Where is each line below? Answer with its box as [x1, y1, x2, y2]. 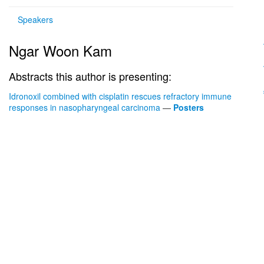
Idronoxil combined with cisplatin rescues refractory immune [9, 90, 232, 102]
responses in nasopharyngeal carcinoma [9, 101, 160, 113]
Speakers [18, 14, 53, 25]
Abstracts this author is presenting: [9, 68, 171, 84]
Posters [173, 101, 204, 113]
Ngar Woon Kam [9, 40, 112, 61]
